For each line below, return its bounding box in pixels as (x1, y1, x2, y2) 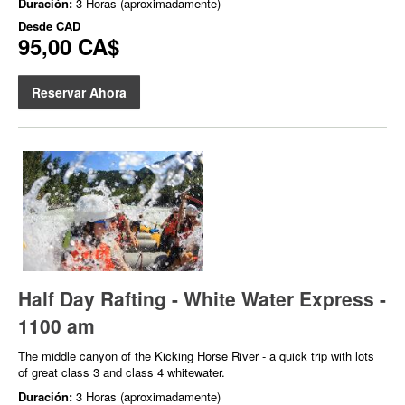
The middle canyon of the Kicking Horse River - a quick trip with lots (18, 346, 374, 364)
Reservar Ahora (32, 82, 127, 101)
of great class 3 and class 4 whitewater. (18, 363, 225, 381)
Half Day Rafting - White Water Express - (18, 284, 386, 312)
